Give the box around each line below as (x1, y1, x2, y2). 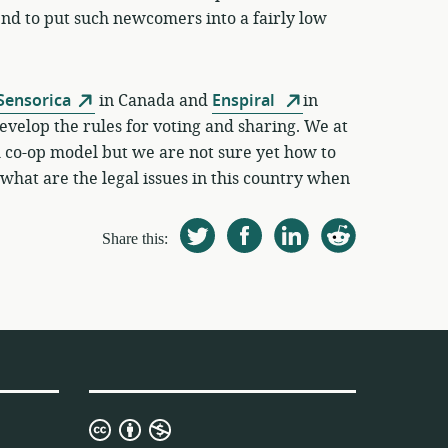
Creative (169, 418, 232, 442)
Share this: (101, 229, 168, 247)
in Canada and (94, 88, 212, 113)
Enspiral (211, 88, 279, 113)
